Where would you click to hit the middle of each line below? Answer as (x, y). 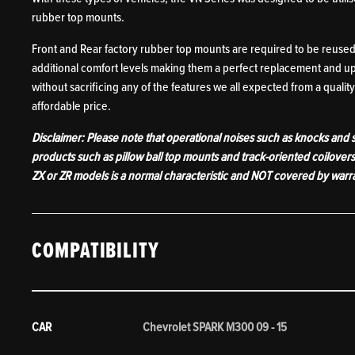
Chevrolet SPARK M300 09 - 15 (215, 327)
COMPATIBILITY (95, 252)
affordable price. (72, 106)
